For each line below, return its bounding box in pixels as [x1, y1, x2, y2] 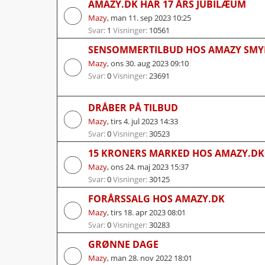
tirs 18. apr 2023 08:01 [111, 206, 186, 218]
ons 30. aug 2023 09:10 [111, 57, 189, 69]
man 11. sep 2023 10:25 [111, 12, 191, 23]
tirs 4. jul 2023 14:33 [111, 115, 178, 127]
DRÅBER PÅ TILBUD [88, 101, 178, 114]
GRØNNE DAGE [88, 237, 159, 251]
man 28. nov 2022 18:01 [111, 252, 192, 263]
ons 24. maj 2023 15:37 [111, 161, 189, 172]
